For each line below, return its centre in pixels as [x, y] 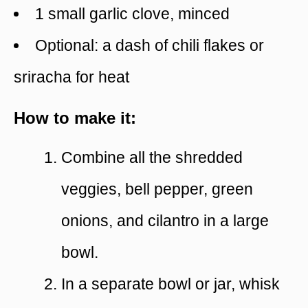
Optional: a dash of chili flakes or [150, 46]
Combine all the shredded [152, 158]
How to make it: [75, 118]
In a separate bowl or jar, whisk [170, 284]
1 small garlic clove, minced [132, 14]
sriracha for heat [71, 77]
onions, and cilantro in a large [165, 221]
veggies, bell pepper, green [157, 189]
